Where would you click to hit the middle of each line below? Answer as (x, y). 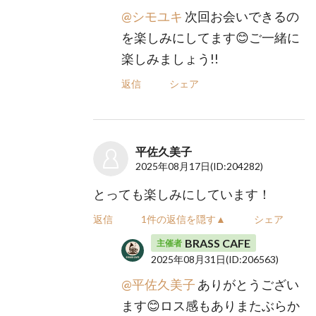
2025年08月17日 (173, 166)
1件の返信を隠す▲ (184, 219)
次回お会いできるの (241, 16)
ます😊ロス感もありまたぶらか (211, 305)
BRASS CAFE (218, 243)
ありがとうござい (248, 284)
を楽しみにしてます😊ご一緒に (211, 37)
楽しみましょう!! (170, 59)
